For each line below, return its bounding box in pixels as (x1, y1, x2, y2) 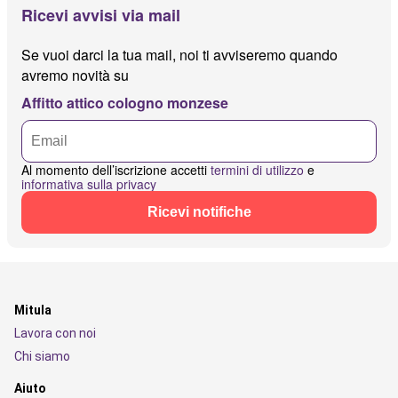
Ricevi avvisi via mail (21, 4, 180, 27)
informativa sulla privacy (21, 175, 156, 193)
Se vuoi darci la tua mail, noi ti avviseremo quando (21, 44, 338, 65)
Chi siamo (14, 349, 70, 363)
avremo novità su (21, 65, 129, 85)
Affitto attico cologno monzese (21, 92, 228, 113)
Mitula (14, 303, 52, 317)
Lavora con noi (14, 326, 96, 340)
